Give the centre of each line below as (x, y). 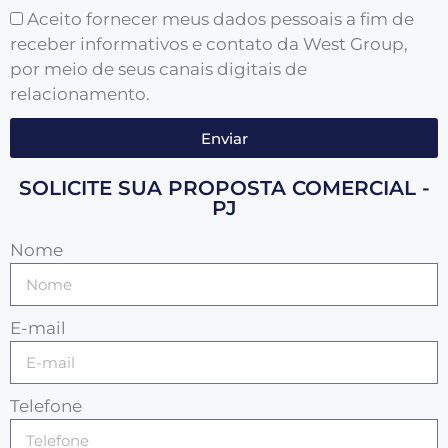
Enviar (224, 138)
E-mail (38, 328)
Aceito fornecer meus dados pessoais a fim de (220, 19)
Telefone (46, 406)
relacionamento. (80, 94)
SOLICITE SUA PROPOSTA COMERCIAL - (224, 188)
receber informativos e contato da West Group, (209, 44)
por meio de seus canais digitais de (158, 69)
